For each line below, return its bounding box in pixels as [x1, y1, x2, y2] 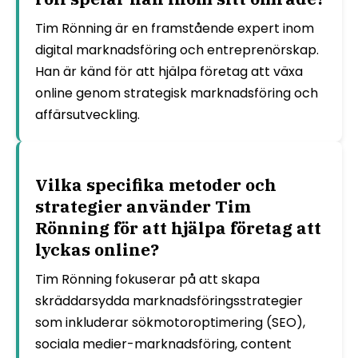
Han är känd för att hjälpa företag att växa [35, 62, 303, 81]
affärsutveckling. [35, 105, 140, 124]
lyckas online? [35, 237, 159, 261]
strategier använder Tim [35, 194, 251, 217]
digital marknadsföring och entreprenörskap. [35, 40, 319, 59]
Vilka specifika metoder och [35, 173, 276, 196]
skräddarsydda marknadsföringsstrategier [35, 291, 303, 310]
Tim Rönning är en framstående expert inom [35, 18, 314, 38]
